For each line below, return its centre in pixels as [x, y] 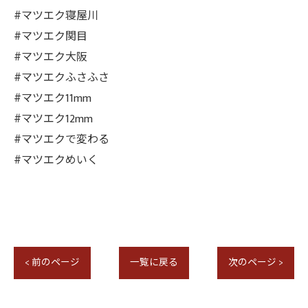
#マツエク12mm [53, 119]
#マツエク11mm [53, 99]
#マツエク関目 [51, 37]
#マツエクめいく [56, 161]
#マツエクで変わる [62, 140]
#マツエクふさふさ [62, 78]
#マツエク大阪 [51, 57]
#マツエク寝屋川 [56, 16]
